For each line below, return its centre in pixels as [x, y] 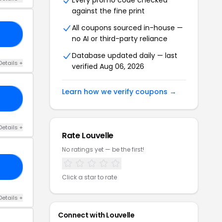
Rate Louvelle [88, 136]
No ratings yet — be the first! [103, 149]
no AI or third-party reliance [120, 39]
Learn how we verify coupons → [119, 92]
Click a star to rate [89, 177]
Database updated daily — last [125, 55]
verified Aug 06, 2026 [108, 66]
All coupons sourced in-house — [127, 28]
